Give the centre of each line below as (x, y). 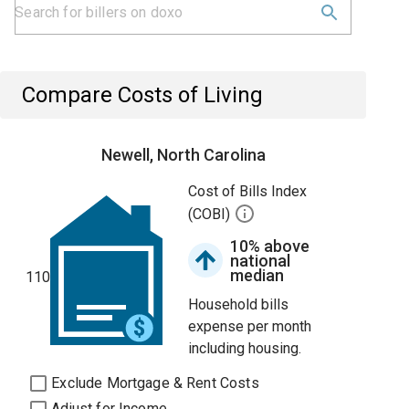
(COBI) (211, 215)
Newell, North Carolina (183, 155)
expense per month (250, 326)
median (257, 275)
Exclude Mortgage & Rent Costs (155, 383)
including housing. (245, 348)
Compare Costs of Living (143, 95)
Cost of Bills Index (248, 191)
